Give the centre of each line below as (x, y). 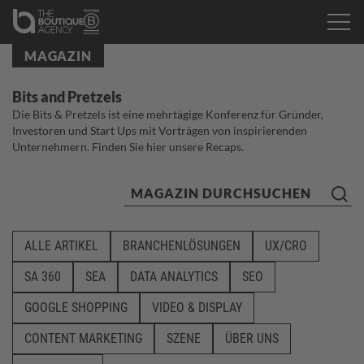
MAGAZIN (58, 56)
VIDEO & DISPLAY (197, 308)
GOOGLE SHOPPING (76, 308)
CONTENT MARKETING (83, 338)
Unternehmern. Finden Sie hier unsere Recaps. (128, 147)
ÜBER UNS (252, 338)
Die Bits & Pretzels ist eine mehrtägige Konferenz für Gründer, (168, 114)
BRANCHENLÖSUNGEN (182, 246)
